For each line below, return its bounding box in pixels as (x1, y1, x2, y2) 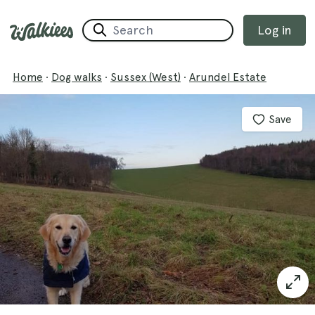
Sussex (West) (110, 70, 181, 84)
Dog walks (51, 70, 102, 84)
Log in (257, 22, 292, 37)
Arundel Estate (189, 70, 266, 84)
